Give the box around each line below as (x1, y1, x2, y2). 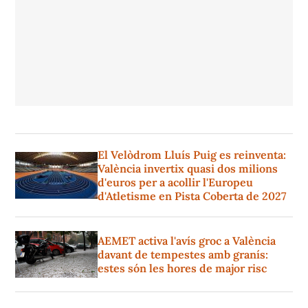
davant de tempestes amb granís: (98, 247, 268, 262)
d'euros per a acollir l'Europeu (98, 175, 253, 190)
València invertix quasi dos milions (98, 162, 278, 176)
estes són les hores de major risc (98, 261, 267, 276)
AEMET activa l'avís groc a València (98, 234, 276, 248)
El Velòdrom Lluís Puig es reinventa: (98, 148, 286, 162)
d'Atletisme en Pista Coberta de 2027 (98, 189, 286, 203)
